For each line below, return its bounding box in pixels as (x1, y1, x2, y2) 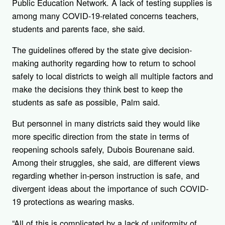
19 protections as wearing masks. (12, 195, 140, 208)
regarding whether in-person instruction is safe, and (12, 169, 199, 182)
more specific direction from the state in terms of (12, 130, 189, 143)
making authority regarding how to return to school (12, 56, 196, 69)
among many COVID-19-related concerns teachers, (12, 9, 199, 22)
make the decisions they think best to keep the (12, 82, 183, 95)
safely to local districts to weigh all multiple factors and (12, 69, 213, 82)
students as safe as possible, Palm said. (12, 95, 163, 108)
